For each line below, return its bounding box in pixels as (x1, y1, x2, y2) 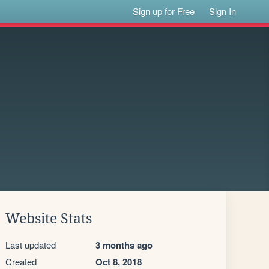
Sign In (209, 5, 237, 17)
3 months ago (95, 238, 153, 252)
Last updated (5, 238, 56, 251)
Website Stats (5, 211, 92, 226)
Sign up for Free (133, 5, 195, 17)
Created (5, 255, 37, 268)
